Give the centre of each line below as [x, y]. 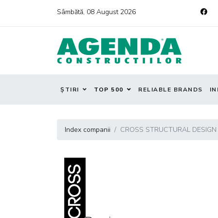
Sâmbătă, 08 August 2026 [96, 12]
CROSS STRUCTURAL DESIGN [168, 130]
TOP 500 [109, 90]
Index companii [88, 130]
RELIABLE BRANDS [171, 90]
